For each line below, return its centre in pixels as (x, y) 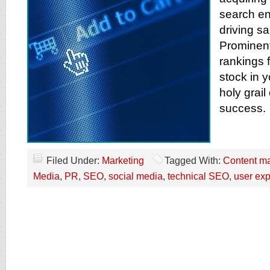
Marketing (123, 161)
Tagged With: (194, 161)
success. (243, 108)
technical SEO (198, 176)
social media (136, 176)
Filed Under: (74, 161)
